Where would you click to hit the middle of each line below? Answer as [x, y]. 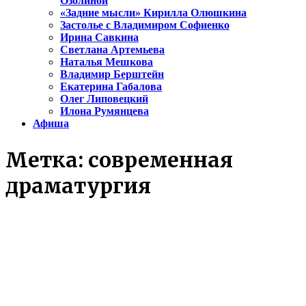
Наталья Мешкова [107, 62]
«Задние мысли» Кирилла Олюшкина [153, 13]
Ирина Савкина [99, 38]
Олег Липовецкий [104, 99]
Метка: [47, 160]
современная [161, 160]
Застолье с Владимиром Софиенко [145, 25]
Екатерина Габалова [111, 87]
